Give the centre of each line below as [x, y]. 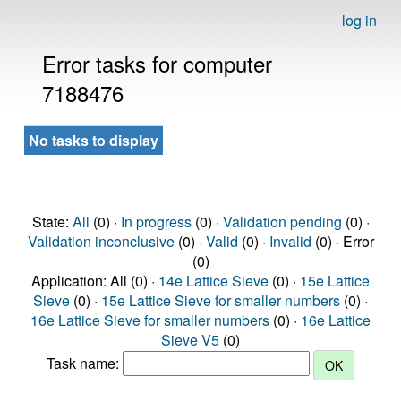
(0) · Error [342, 241]
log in [359, 20]
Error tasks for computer [157, 63]
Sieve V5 [190, 340]
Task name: [85, 363]
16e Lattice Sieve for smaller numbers [150, 320]
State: [52, 222]
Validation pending [282, 222]
